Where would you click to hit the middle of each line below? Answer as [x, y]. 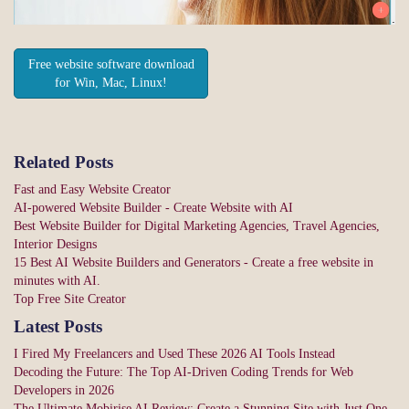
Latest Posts [58, 327]
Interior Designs [55, 245]
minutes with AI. [57, 281]
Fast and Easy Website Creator [92, 190]
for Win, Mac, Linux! [111, 82]
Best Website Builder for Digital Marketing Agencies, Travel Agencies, [197, 226]
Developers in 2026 [64, 391]
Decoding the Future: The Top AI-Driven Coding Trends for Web [184, 372]
